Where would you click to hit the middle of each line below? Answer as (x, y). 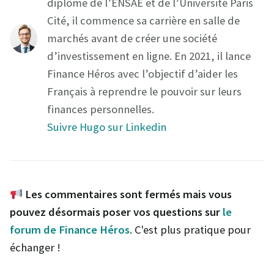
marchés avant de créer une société (132, 39)
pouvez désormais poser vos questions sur (116, 212)
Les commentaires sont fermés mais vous (128, 194)
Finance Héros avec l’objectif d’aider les (143, 74)
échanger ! (35, 248)
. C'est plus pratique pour (190, 230)
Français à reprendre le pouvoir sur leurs (144, 92)
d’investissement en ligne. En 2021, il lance (149, 56)
